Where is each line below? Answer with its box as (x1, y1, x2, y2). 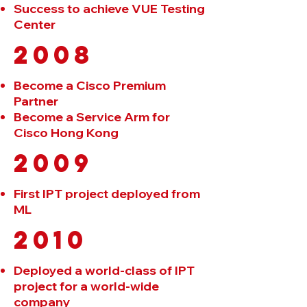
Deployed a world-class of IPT (14, 262, 195, 278)
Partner (14, 93, 58, 109)
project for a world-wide (14, 278, 159, 294)
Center (14, 16, 56, 32)
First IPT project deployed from (14, 186, 200, 201)
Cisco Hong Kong (14, 125, 119, 140)
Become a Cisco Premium (14, 77, 166, 93)
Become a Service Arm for (14, 109, 170, 125)
